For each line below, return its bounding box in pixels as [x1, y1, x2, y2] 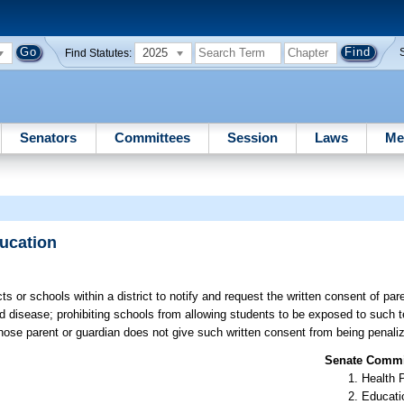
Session [226, 129, 278, 145]
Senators [20, 129, 78, 145]
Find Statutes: [65, 47, 133, 59]
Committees [114, 129, 190, 145]
